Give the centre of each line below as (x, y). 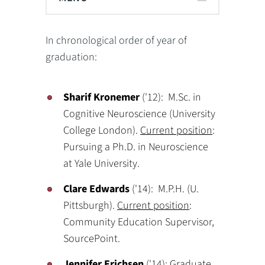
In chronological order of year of (117, 41)
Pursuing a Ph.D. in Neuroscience (136, 147)
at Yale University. (102, 164)
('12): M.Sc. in (172, 97)
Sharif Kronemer (103, 97)
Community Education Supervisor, (139, 222)
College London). (102, 130)
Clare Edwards (98, 189)
